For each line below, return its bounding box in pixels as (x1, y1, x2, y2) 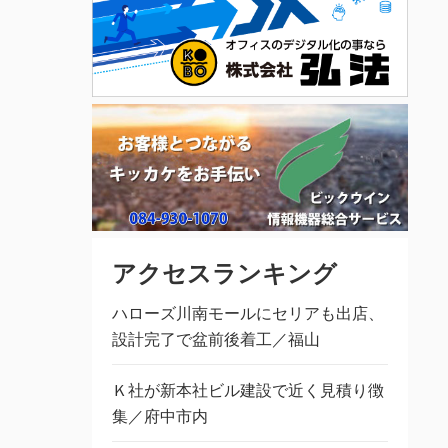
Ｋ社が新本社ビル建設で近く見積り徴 (111, 378, 384, 401)
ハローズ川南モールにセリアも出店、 (111, 301, 384, 324)
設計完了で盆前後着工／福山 (111, 327, 320, 350)
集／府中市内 (111, 404, 208, 427)
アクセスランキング (111, 255, 337, 289)
